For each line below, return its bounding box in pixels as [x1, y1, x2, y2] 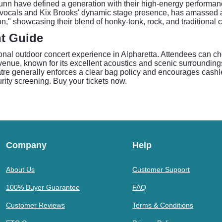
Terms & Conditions [132, 201, 194, 209]
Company [6, 140, 47, 150]
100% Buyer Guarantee [6, 183, 80, 191]
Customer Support [132, 166, 190, 173]
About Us [6, 166, 35, 173]
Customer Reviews [6, 201, 65, 209]
